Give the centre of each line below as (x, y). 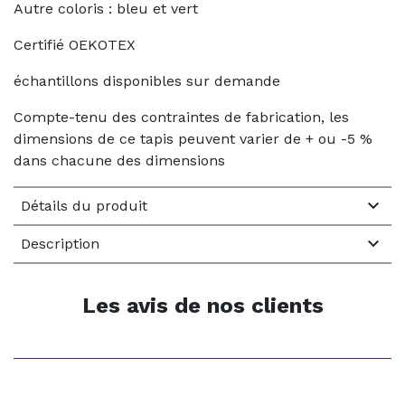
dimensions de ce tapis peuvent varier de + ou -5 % (193, 138)
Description (60, 243)
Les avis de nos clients (202, 305)
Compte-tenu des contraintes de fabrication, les (181, 117)
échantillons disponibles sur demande (147, 80)
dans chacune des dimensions (119, 160)
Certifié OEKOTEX (75, 44)
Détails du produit (84, 205)
